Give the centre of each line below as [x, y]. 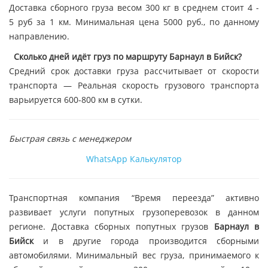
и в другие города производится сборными [146, 241]
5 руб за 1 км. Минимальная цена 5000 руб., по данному [134, 22]
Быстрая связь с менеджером [71, 139]
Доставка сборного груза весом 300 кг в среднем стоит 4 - [134, 8]
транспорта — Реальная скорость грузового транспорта [134, 86]
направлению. [39, 36]
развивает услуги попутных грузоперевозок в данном [134, 212]
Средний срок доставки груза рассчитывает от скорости [134, 71]
